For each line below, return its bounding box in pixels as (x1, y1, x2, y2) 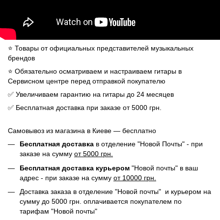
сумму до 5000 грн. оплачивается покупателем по (20, 197, 182, 206)
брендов (8, 54, 35, 62)
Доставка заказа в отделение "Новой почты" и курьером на (20, 188, 211, 196)
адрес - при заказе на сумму (20, 173, 113, 182)
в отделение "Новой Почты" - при (94, 140, 203, 148)
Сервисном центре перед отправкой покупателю (8, 77, 165, 85)
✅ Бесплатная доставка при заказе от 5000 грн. (8, 104, 162, 112)
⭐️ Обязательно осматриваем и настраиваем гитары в (8, 67, 182, 76)
